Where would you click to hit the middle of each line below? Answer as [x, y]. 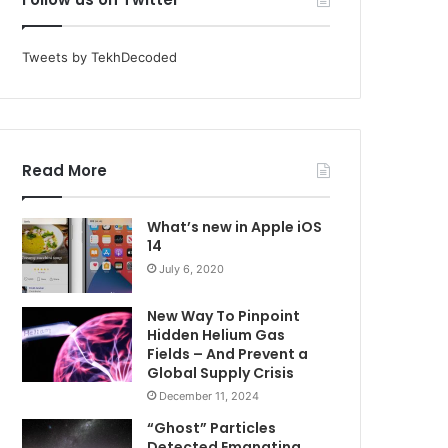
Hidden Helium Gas [216, 334]
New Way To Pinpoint [224, 315]
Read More [65, 170]
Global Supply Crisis [221, 372]
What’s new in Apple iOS [235, 226]
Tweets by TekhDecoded [100, 56]
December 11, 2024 [209, 395]
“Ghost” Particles [212, 427]
